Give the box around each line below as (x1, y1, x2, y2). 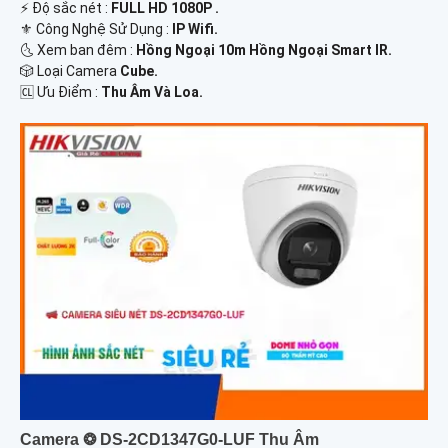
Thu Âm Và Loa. (101, 84, 203, 101)
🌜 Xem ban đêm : (20, 42, 136, 59)
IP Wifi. (172, 21, 218, 38)
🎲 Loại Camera (20, 63, 120, 80)
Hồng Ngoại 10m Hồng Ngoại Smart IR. (136, 42, 392, 59)
